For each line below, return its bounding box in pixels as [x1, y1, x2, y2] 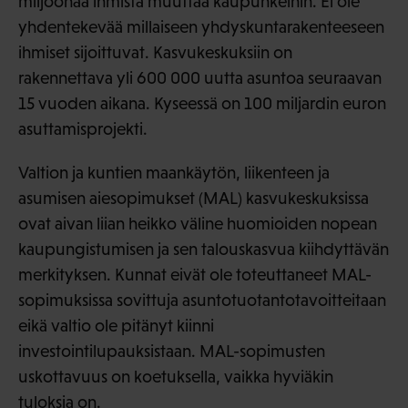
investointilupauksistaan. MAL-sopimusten [18, 341, 325, 361]
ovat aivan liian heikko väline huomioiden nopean [18, 213, 377, 233]
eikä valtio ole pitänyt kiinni [18, 315, 214, 335]
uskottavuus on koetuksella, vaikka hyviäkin [18, 366, 333, 386]
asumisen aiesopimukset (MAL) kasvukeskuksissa [18, 188, 369, 208]
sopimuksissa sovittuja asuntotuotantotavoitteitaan [18, 290, 386, 310]
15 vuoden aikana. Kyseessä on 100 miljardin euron [18, 93, 386, 113]
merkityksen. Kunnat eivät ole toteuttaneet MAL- [18, 264, 372, 284]
